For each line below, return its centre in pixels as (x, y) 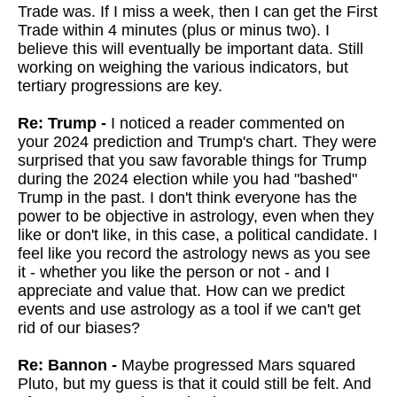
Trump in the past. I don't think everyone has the (187, 198)
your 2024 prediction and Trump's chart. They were (197, 142)
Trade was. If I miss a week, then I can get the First (198, 12)
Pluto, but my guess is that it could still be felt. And (195, 384)
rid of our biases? (79, 328)
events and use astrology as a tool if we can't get (189, 309)
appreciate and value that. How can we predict (181, 291)
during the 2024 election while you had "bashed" (187, 179)
